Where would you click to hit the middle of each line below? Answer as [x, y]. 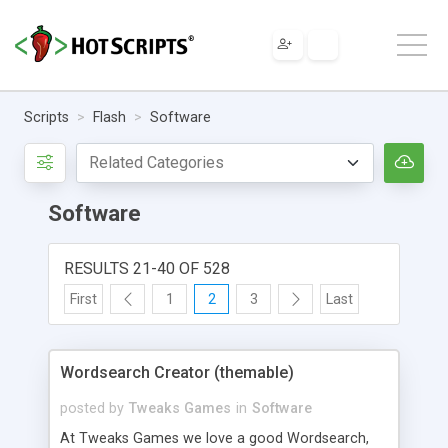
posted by [92, 408]
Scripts [46, 117]
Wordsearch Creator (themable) [177, 372]
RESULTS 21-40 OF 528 [147, 268]
